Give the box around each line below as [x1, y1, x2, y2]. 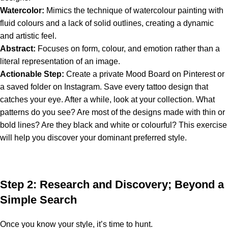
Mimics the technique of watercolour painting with [44, 6, 223, 15]
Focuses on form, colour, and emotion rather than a [36, 44, 220, 53]
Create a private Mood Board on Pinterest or [64, 70, 224, 79]
